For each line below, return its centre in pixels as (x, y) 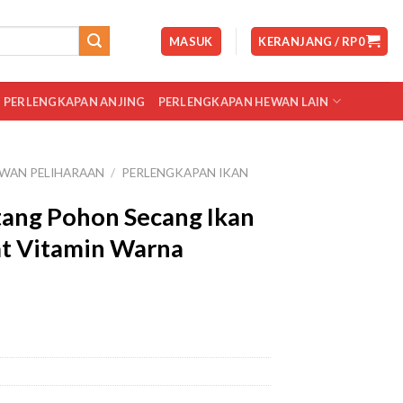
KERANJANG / (300, 41)
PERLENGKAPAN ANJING (74, 101)
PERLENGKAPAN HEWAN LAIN (243, 101)
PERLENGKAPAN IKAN (185, 173)
